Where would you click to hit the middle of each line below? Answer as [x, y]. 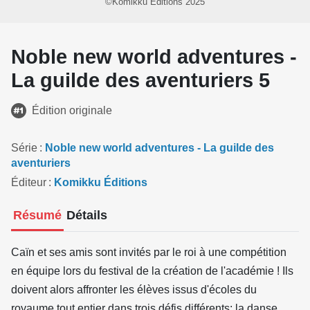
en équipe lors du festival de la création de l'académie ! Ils [152, 271]
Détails [86, 216]
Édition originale [72, 110]
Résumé [38, 216]
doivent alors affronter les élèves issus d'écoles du [134, 290]
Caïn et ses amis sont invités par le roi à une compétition [149, 253]
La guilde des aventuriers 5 [140, 80]
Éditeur [29, 183]
